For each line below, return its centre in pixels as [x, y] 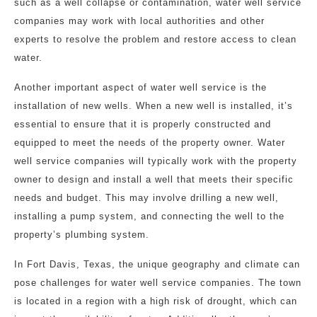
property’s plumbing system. [82, 235]
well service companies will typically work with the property [156, 161]
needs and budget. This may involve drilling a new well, [146, 198]
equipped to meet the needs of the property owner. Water [150, 143]
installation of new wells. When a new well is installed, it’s [154, 106]
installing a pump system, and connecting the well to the [149, 216]
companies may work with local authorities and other [139, 21]
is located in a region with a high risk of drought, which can [156, 301]
